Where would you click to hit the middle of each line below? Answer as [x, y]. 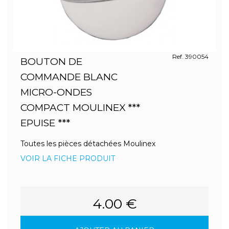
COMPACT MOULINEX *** [80, 108]
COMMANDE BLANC [69, 77]
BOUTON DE [51, 62]
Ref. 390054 [190, 56]
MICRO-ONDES [56, 92]
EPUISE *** [45, 123]
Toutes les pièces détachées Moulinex [88, 144]
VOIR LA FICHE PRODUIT [68, 158]
